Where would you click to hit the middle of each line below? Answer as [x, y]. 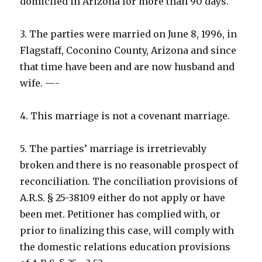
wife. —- [40, 83]
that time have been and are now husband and [127, 67]
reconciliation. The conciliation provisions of [129, 182]
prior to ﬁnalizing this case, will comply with [127, 231]
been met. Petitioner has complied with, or [120, 214]
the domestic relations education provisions [125, 247]
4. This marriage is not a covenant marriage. [125, 116]
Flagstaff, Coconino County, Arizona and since [128, 51]
